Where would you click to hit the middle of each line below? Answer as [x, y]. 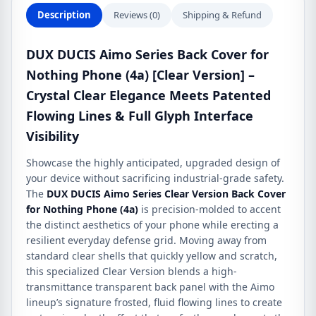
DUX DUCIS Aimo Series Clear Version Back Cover [166, 194]
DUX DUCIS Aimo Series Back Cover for [147, 54]
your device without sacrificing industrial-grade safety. [155, 178]
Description [64, 15]
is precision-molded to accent [209, 209]
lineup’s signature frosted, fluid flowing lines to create [154, 302]
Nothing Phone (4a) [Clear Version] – [140, 75]
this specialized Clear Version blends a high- [132, 271]
